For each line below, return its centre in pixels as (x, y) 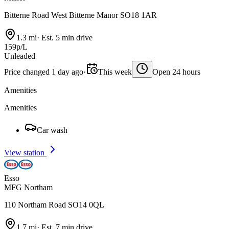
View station (25, 153)
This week (115, 72)
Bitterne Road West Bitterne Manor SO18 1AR (81, 15)
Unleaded (20, 56)
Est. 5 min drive (66, 38)
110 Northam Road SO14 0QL (54, 205)
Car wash (52, 130)
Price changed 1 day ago (44, 72)
